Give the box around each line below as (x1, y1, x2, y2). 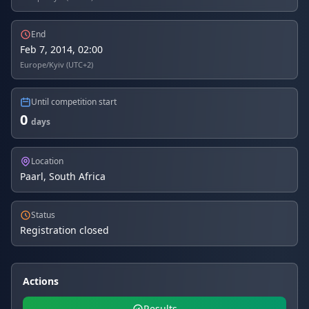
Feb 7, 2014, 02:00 (20, 43, 103, 56)
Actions (23, 275, 59, 288)
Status (31, 209, 55, 221)
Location (31, 155, 63, 167)
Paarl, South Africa (20, 170, 106, 183)
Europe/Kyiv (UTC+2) (20, 59, 93, 70)
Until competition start (31, 96, 117, 108)
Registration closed (20, 223, 109, 237)
